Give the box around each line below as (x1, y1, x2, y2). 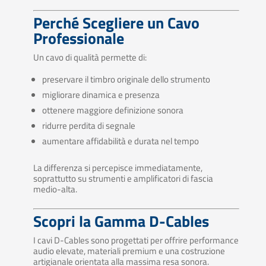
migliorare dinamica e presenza (42, 88, 160, 102)
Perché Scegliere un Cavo (33, 11, 199, 35)
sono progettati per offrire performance (88, 233, 239, 248)
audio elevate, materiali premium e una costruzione (33, 244, 225, 258)
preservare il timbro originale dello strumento (42, 72, 210, 87)
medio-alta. (33, 182, 77, 197)
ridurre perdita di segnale (42, 119, 135, 133)
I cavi (33, 233, 54, 248)
